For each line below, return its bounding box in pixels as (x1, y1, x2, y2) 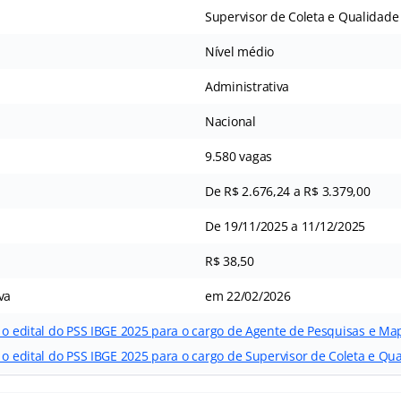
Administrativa (204, 77, 290, 95)
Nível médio (204, 42, 275, 60)
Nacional (204, 112, 256, 130)
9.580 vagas (204, 147, 273, 165)
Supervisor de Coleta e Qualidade (204, 7, 399, 25)
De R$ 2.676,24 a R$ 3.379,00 (204, 182, 371, 200)
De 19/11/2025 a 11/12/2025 (204, 217, 365, 235)
